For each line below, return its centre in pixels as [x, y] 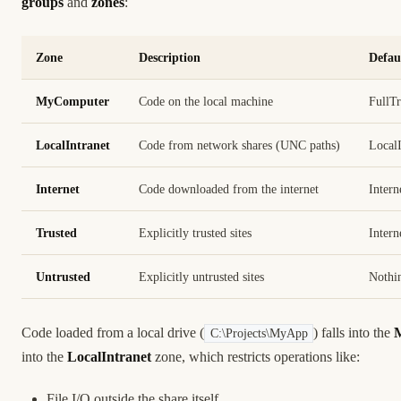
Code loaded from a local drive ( [113, 333]
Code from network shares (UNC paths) [239, 145]
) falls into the [354, 333]
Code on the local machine [206, 101]
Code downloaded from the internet [229, 189]
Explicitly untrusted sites [201, 277]
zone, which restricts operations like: [256, 357]
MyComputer [73, 101]
